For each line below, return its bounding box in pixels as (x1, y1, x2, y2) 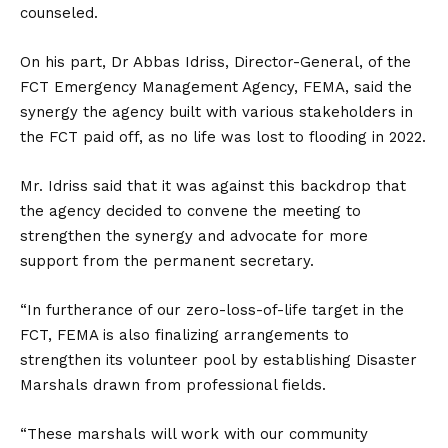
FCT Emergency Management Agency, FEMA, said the (20, 78, 412, 96)
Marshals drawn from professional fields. (20, 376, 326, 394)
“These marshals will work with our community (20, 425, 368, 443)
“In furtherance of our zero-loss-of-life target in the (20, 301, 404, 319)
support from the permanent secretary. (20, 252, 314, 270)
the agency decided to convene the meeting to (20, 202, 361, 220)
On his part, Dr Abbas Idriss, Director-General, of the (20, 53, 411, 71)
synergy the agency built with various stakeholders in (20, 103, 413, 121)
